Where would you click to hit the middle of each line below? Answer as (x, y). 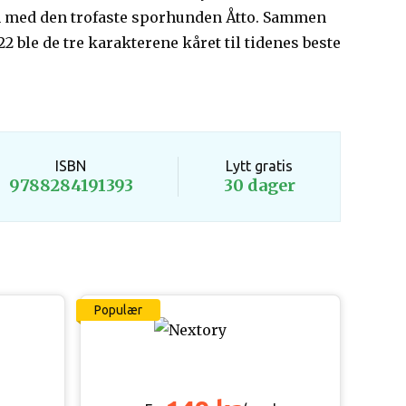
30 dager (259, 185)
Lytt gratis (259, 166)
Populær (118, 310)
